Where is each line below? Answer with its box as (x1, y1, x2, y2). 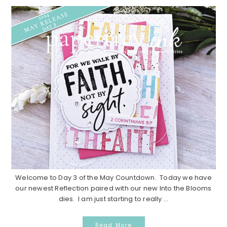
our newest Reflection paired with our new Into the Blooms (15, 183, 212, 193)
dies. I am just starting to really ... (58, 194, 169, 204)
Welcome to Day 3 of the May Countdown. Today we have (15, 172, 212, 182)
